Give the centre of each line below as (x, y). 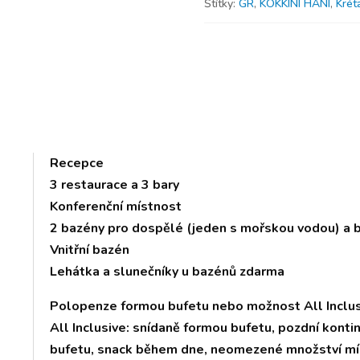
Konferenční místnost (116, 206)
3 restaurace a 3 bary (115, 184)
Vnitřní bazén (90, 250)
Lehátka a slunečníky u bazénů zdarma (168, 271)
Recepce (77, 163)
